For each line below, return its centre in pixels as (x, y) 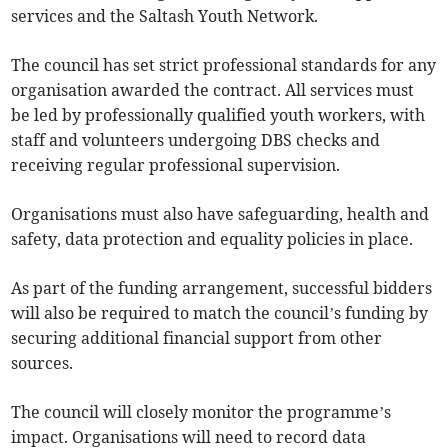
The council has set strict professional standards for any (224, 65)
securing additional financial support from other (197, 338)
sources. (42, 363)
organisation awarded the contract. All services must (213, 90)
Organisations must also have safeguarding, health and (220, 214)
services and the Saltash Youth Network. (165, 16)
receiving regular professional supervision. (176, 165)
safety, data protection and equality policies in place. (212, 239)
